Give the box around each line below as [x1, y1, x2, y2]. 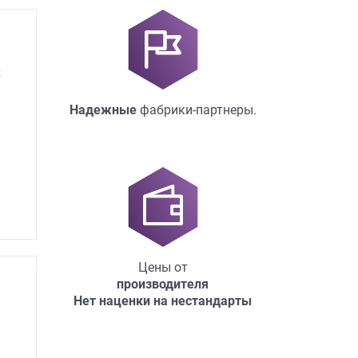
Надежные [69, 101, 137, 117]
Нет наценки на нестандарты [74, 292, 252, 308]
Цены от [137, 259, 188, 275]
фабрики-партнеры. [136, 101, 257, 117]
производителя [117, 276, 209, 292]
